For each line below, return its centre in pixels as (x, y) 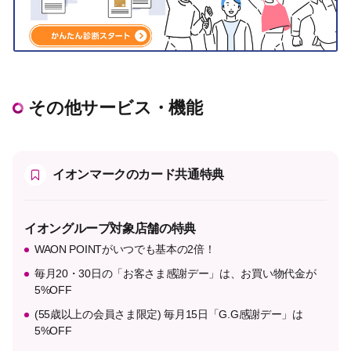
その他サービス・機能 (116, 108)
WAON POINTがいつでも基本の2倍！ (125, 249)
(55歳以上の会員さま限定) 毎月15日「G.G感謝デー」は (169, 314)
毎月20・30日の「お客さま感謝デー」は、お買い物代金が (175, 273)
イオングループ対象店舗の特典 (110, 228)
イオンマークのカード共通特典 (138, 174)
